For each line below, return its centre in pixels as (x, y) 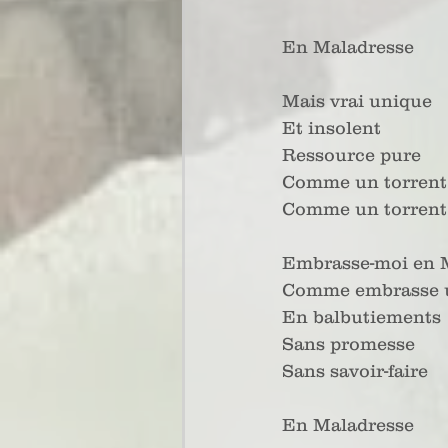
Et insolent (331, 128)
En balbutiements (361, 317)
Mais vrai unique (357, 101)
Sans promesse (348, 344)
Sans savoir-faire (355, 371)
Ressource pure (351, 155)
